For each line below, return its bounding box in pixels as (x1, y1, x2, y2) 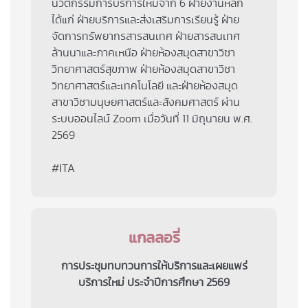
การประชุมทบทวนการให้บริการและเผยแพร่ (60, 260, 247, 272)
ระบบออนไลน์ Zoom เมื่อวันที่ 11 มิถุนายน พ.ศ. (52, 113, 252, 124)
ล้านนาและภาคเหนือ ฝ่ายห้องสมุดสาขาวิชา (52, 47, 235, 58)
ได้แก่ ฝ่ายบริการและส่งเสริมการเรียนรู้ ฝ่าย (52, 14, 239, 25)
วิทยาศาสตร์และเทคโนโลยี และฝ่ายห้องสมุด (52, 80, 238, 91)
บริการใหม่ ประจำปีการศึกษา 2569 (78, 276, 230, 288)
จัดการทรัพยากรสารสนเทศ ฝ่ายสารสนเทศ (52, 30, 240, 42)
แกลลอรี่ (128, 230, 180, 245)
